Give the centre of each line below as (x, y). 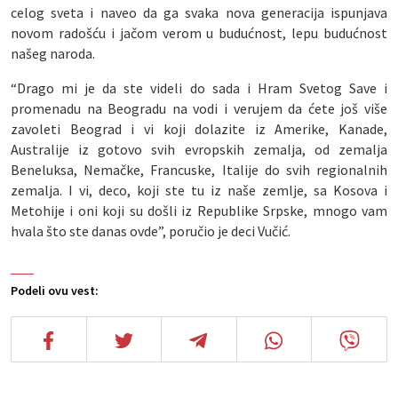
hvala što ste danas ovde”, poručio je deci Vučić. (151, 231)
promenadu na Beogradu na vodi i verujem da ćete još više (199, 108)
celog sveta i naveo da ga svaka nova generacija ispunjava (199, 12)
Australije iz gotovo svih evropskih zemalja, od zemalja (199, 149)
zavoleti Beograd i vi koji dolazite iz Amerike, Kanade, (199, 128)
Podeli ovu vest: (55, 290)
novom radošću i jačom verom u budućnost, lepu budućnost (199, 32)
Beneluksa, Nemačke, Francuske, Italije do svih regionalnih (199, 169)
